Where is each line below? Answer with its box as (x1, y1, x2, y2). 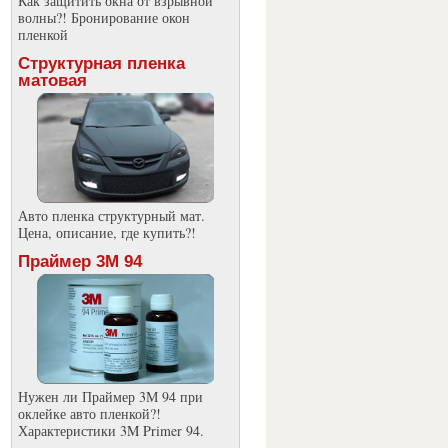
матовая (17, 71, 87, 90)
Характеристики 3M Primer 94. (17, 421, 204, 440)
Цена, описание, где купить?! (17, 223, 196, 242)
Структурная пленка (17, 54, 185, 73)
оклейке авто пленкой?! (17, 404, 161, 423)
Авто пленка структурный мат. (17, 206, 205, 225)
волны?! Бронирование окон (17, 8, 190, 27)
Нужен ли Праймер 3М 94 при (17, 387, 203, 406)
